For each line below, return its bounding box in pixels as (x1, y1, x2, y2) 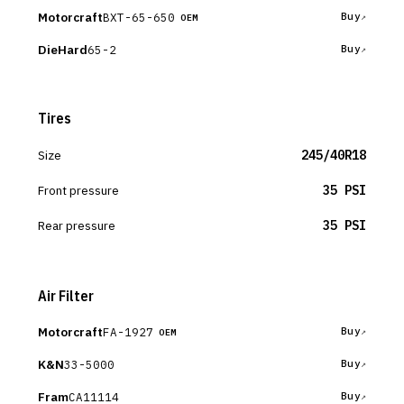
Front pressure (38, 182, 119, 198)
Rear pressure (38, 217, 115, 234)
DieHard (38, 41, 87, 58)
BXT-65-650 (103, 9, 175, 24)
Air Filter (38, 287, 94, 305)
